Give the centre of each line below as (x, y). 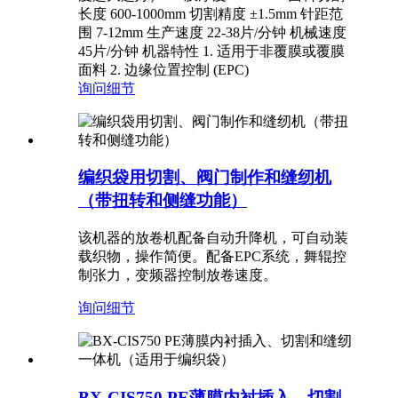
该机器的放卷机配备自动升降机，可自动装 (213, 238)
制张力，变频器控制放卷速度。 (178, 275)
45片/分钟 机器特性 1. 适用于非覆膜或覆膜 (211, 51)
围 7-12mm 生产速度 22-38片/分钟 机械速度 (212, 32)
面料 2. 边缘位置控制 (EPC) (163, 69)
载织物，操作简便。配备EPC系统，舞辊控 (212, 257)
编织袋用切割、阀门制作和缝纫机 (205, 178)
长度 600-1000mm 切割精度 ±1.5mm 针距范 (211, 13)
